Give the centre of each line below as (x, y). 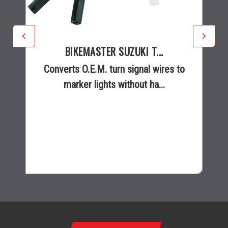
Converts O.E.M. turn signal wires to (114, 69)
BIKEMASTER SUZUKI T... (114, 51)
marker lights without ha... (114, 84)
